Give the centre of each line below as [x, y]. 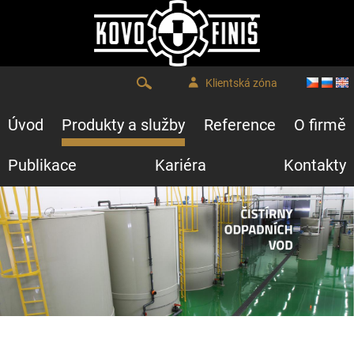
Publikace [42, 165]
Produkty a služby [124, 125]
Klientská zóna [240, 83]
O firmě [320, 125]
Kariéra [180, 165]
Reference [239, 125]
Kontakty [315, 165]
